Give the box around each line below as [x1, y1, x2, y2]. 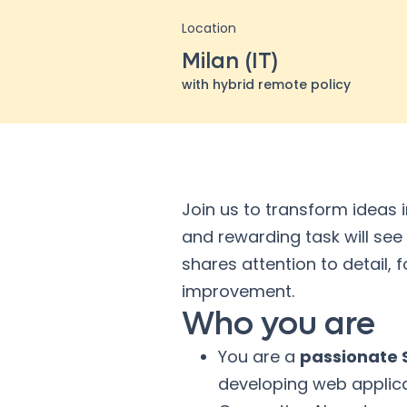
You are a [218, 345, 300, 368]
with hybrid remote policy [182, 75, 351, 94]
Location [182, 19, 236, 37]
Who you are [182, 303, 375, 345]
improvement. [182, 280, 294, 303]
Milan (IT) [182, 47, 278, 75]
